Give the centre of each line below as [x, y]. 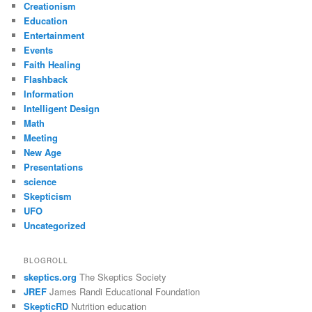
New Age [43, 153]
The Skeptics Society [122, 276]
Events [39, 50]
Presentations [54, 167]
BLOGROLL [46, 260]
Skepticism [48, 196]
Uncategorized [55, 226]
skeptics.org [50, 276]
